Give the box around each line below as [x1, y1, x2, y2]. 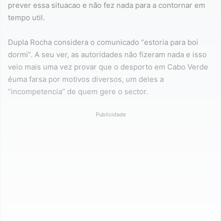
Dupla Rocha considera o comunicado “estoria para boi [8, 37, 198, 47]
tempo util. [8, 12, 45, 22]
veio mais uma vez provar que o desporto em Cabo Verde [8, 62, 208, 72]
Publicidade [95, 110, 126, 118]
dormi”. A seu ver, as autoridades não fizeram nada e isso [8, 49, 207, 59]
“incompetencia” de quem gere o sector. [8, 86, 148, 96]
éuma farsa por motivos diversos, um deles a [8, 74, 164, 84]
